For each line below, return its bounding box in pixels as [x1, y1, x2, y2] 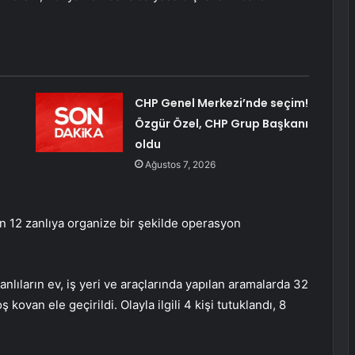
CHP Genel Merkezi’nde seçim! [134, 95, 308, 112]
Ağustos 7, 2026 [144, 158, 216, 171]
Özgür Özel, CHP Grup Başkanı [134, 116, 308, 132]
